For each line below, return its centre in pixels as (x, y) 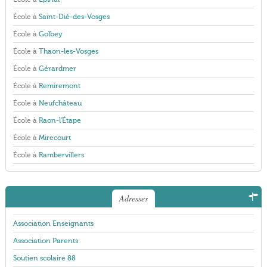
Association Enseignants (53, 223)
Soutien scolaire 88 (44, 258)
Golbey (50, 34)
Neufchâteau (60, 103)
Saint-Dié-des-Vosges (74, 17)
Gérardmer (57, 69)
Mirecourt (55, 138)
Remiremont (59, 86)
